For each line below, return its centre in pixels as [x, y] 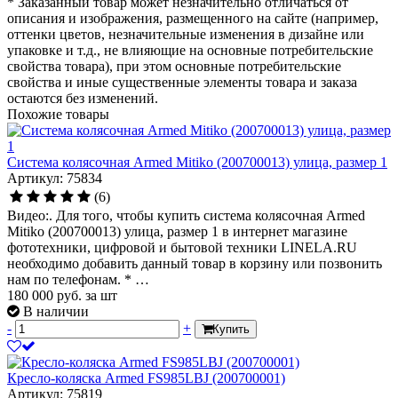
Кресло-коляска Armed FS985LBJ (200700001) [146, 378]
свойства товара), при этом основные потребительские [174, 66]
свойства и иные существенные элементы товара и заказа [182, 82]
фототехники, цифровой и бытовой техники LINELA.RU [182, 247]
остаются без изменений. [83, 98]
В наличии [56, 311]
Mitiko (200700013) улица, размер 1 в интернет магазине [177, 231]
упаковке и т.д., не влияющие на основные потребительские [190, 50]
